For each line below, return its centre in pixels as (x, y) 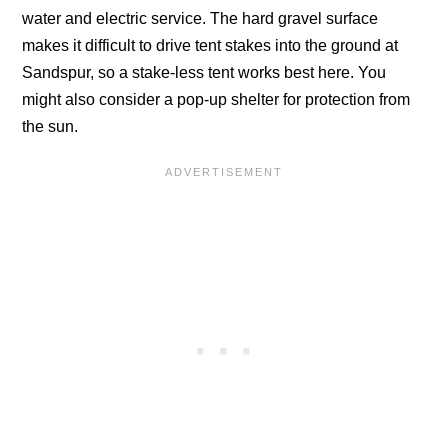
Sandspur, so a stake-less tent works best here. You (204, 72)
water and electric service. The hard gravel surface (200, 18)
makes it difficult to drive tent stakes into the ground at (210, 45)
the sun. (50, 126)
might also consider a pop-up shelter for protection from (216, 99)
